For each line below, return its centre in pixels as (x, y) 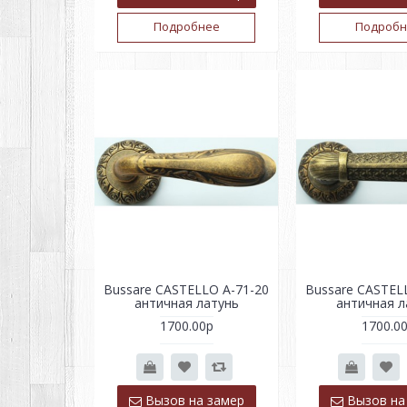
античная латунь (186, 303)
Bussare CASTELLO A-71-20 (186, 289)
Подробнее (186, 26)
